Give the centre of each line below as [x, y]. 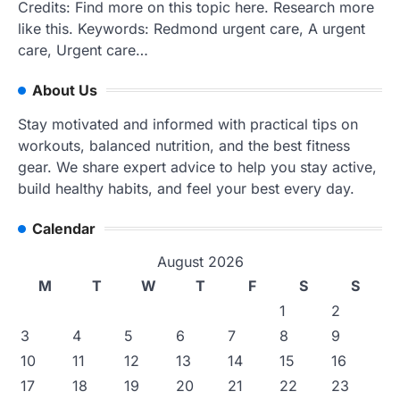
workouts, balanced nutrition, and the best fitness [184, 145]
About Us [65, 90]
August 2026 [200, 261]
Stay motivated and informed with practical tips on [188, 124]
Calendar [64, 228]
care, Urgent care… [83, 50]
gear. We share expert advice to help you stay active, [197, 167]
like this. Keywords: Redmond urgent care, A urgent [192, 28]
